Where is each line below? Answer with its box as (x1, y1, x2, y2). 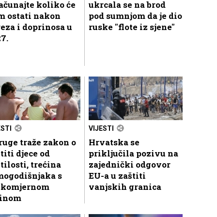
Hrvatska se (89, 136, 139, 148)
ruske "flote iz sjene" (89, 21, 175, 32)
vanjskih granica (89, 181, 161, 192)
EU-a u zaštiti (89, 170, 146, 181)
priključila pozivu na (89, 147, 178, 159)
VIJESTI (89, 124, 114, 132)
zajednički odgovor (89, 158, 170, 170)
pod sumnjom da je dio (89, 10, 182, 21)
